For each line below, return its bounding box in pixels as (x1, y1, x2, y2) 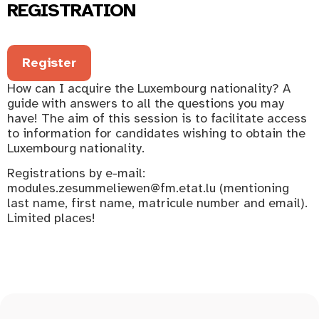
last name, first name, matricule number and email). (7, 195, 308, 211)
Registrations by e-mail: (7, 165, 145, 182)
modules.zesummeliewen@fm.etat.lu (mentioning (7, 180, 289, 197)
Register (22, 54, 77, 70)
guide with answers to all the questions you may (7, 95, 284, 111)
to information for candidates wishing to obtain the (7, 125, 305, 141)
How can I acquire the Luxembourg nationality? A (7, 80, 291, 96)
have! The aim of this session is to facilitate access (7, 110, 307, 126)
